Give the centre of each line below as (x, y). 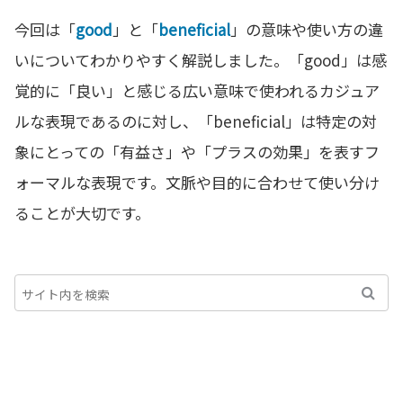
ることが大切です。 (82, 213)
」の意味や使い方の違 (307, 30)
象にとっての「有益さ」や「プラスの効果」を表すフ (197, 152)
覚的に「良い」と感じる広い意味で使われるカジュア (197, 91)
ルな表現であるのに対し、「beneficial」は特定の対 (196, 121)
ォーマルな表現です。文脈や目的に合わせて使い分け (197, 183)
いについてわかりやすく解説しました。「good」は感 (201, 60)
